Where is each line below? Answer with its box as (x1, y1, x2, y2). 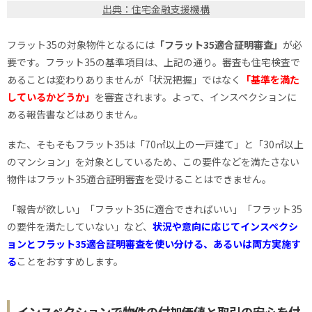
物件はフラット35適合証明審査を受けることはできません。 (7, 171, 272, 186)
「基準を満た (241, 72, 299, 86)
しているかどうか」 (7, 89, 95, 104)
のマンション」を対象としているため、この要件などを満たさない (7, 154, 299, 169)
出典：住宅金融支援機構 (102, 2, 210, 17)
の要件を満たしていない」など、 (7, 219, 153, 233)
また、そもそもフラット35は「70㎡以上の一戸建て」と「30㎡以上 (7, 136, 304, 151)
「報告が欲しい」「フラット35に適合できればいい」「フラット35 (7, 201, 302, 216)
